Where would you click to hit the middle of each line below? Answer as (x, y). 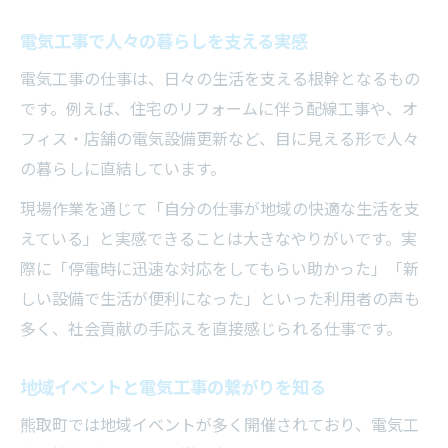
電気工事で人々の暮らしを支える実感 (164, 41)
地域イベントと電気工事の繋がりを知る (173, 387)
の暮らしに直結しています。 (123, 169)
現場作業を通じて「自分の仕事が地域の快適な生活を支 (220, 209)
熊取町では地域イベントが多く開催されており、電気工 (219, 425)
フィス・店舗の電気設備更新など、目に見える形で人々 (219, 139)
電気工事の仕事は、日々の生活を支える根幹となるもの (220, 79)
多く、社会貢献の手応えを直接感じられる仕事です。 (211, 329)
